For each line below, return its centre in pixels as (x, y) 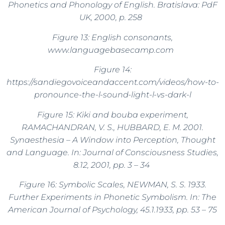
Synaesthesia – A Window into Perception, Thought (113, 140)
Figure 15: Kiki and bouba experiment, (113, 115)
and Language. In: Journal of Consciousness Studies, (113, 152)
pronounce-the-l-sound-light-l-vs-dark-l (113, 95)
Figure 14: (113, 70)
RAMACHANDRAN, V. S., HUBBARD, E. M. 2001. (113, 127)
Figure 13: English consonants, (113, 37)
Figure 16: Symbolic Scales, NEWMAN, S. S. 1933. (113, 185)
